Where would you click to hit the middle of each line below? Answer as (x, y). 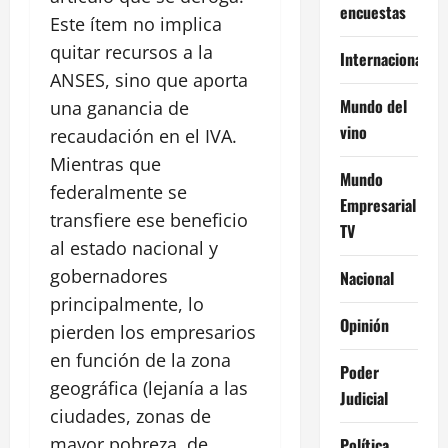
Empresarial (377, 204)
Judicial (363, 397)
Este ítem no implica (136, 23)
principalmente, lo (127, 303)
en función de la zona (140, 359)
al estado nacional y (134, 247)
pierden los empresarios (153, 331)
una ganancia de (119, 107)
